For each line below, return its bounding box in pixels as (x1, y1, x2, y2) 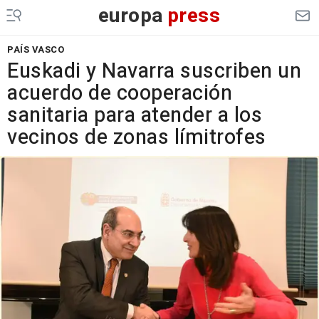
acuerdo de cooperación (7, 78, 232, 108)
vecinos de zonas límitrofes (7, 122, 266, 152)
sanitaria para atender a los (7, 100, 262, 130)
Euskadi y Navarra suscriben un (7, 56, 301, 86)
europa (98, 1, 164, 31)
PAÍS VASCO (7, 43, 64, 56)
